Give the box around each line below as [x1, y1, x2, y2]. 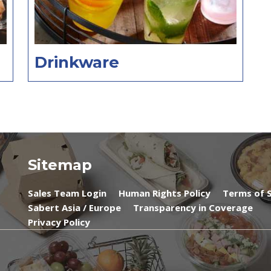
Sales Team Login [28, 187, 106, 200]
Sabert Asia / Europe [28, 201, 121, 214]
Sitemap [28, 156, 92, 174]
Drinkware [34, 53, 119, 73]
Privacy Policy [28, 216, 90, 229]
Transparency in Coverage [133, 201, 253, 214]
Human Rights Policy [119, 187, 211, 200]
